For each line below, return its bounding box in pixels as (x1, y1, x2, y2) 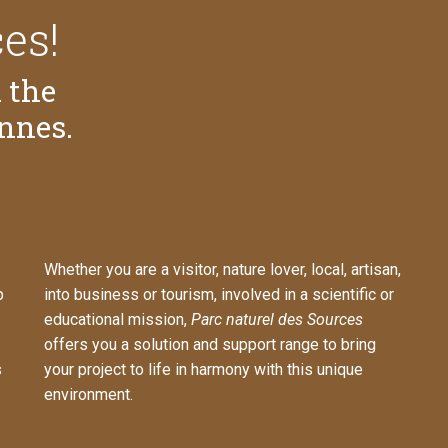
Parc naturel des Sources (191, 310, 363, 330)
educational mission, (44, 310, 191, 330)
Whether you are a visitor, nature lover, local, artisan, (44, 260, 401, 280)
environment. (44, 385, 133, 405)
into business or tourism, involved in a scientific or (44, 285, 394, 305)
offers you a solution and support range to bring (44, 335, 376, 355)
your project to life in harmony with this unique (44, 360, 363, 380)
